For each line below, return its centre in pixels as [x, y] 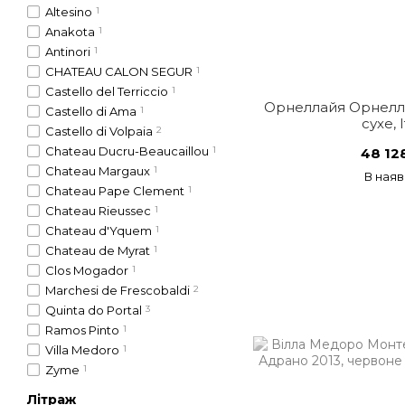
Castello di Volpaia [99, 131]
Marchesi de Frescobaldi [118, 290]
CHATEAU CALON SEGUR [119, 71]
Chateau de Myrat [98, 250]
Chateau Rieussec [98, 211]
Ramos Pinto [82, 330]
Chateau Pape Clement [115, 191]
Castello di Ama [91, 111]
